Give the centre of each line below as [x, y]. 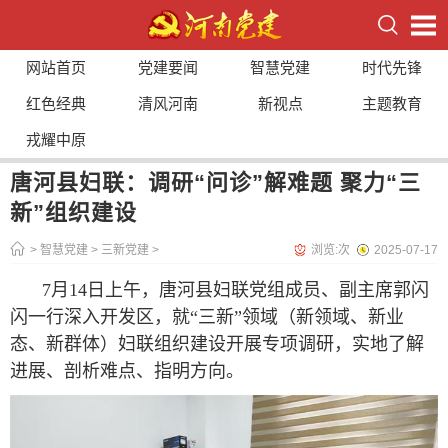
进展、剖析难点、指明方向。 [127, 371]
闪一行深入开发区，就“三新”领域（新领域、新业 [207, 317]
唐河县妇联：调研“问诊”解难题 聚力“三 [215, 182]
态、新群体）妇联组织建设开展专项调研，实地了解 [217, 344]
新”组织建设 [73, 212]
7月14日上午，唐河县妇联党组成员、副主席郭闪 [235, 290]
